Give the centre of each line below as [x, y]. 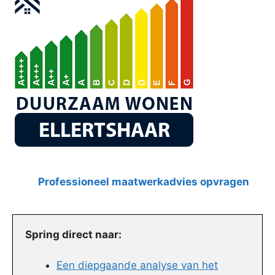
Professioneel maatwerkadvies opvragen [144, 181]
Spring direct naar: [73, 234]
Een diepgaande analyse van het [137, 265]
